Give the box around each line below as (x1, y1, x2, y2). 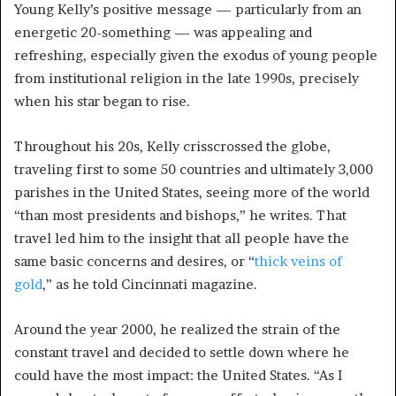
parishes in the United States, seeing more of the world (14, 184, 369, 202)
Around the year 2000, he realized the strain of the (14, 321, 340, 339)
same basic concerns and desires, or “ (14, 253, 255, 270)
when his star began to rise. (14, 93, 190, 110)
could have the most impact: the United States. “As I (14, 367, 342, 385)
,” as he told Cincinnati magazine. (42, 276, 257, 293)
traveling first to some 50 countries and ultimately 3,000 (14, 161, 373, 179)
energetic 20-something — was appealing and (14, 24, 312, 42)
